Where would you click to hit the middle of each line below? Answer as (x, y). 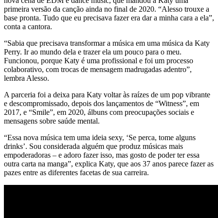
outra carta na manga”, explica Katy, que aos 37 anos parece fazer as (109, 163)
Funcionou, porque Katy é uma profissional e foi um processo (99, 60)
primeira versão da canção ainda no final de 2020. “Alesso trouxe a (107, 9)
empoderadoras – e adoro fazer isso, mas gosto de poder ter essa (102, 155)
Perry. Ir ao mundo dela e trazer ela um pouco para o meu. (93, 52)
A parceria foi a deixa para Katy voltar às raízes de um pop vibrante (107, 94)
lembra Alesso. (27, 78)
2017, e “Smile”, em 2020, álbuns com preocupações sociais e (99, 112)
